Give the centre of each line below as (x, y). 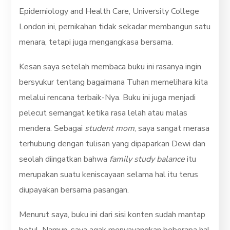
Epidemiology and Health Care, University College (109, 11)
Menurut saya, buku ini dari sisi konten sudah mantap (112, 214)
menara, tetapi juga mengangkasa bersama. (96, 42)
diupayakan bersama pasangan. (75, 190)
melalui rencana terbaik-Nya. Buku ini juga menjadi (108, 97)
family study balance (147, 159)
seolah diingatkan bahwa (64, 159)
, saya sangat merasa (172, 128)
